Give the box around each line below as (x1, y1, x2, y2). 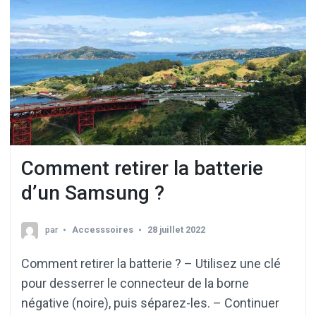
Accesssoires (72, 224, 133, 235)
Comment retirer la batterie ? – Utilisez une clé (21, 255, 281, 271)
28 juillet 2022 (147, 224, 205, 235)
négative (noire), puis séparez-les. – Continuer (21, 295, 279, 310)
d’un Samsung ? (21, 181, 164, 205)
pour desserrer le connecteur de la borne (21, 275, 249, 291)
